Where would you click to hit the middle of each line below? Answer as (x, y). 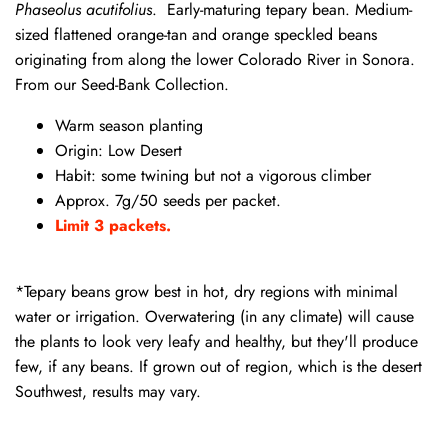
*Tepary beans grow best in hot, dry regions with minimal (206, 291)
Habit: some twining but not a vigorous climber (213, 175)
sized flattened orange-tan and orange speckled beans (196, 34)
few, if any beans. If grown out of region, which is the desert (218, 366)
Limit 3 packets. (113, 225)
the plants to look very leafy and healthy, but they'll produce (216, 341)
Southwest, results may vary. (108, 391)
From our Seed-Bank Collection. (122, 84)
